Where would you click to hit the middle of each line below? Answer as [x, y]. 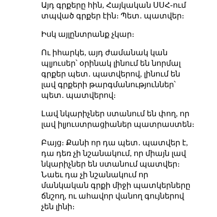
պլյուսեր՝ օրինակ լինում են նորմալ [111, 63]
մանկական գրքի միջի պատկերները [116, 186]
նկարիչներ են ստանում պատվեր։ [110, 164]
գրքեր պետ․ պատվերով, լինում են [110, 74]
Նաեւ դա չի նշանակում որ [94, 175]
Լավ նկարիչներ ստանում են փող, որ [115, 114]
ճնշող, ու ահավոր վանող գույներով [112, 196]
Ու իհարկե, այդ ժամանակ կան [104, 53]
